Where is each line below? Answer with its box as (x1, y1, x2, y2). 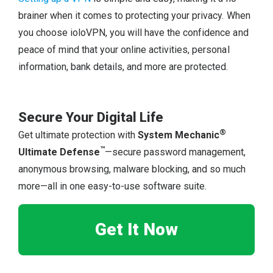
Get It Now (94, 219, 179, 239)
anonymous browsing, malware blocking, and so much (18, 163, 246, 175)
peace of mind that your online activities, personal (18, 44, 230, 56)
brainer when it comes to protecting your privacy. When (18, 10, 250, 22)
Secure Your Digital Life (18, 110, 164, 126)
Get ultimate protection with (18, 129, 138, 141)
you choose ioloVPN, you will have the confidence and (18, 27, 249, 39)
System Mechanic (138, 129, 220, 141)
